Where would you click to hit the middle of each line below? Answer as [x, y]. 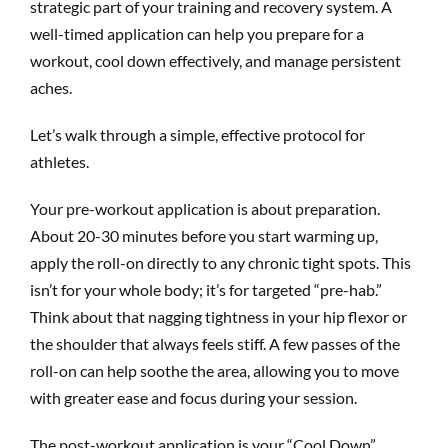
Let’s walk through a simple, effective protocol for [197, 134]
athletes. [59, 161]
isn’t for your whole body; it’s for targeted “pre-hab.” [206, 289]
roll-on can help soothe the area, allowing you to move [214, 370]
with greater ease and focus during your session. [193, 397]
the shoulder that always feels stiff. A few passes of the [215, 343]
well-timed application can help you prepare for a [197, 33]
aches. [51, 87]
